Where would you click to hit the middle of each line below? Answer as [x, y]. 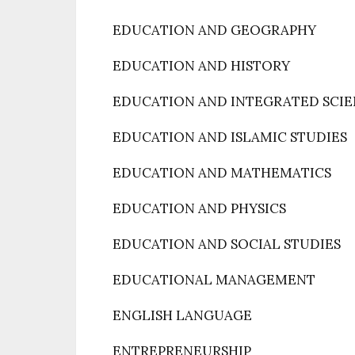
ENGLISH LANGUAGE [182, 315]
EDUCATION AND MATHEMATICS [222, 173]
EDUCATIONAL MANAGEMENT [214, 280]
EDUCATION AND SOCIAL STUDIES [227, 244]
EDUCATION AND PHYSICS [199, 208]
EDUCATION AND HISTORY [201, 66]
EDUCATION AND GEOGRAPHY [214, 30]
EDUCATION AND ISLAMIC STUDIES [230, 137]
